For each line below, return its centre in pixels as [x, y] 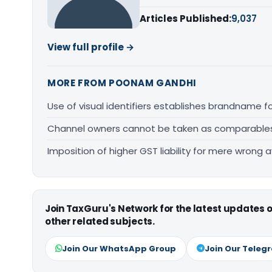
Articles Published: [185, 19]
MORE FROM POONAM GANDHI [122, 83]
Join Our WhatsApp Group [119, 249]
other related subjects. [100, 221]
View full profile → [91, 47]
